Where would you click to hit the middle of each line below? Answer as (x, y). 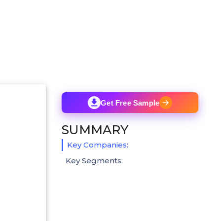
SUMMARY (95, 129)
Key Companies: (98, 145)
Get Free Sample (130, 103)
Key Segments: (94, 160)
